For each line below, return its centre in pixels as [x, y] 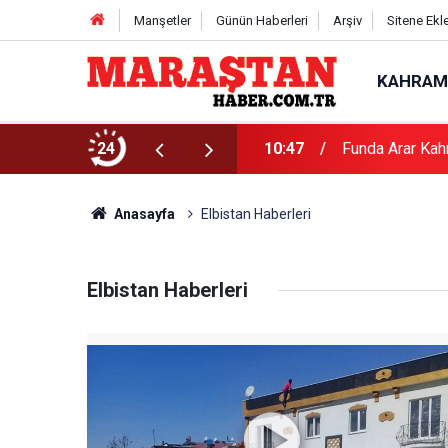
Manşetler [162, 20]
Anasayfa [142, 214]
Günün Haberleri [261, 20]
